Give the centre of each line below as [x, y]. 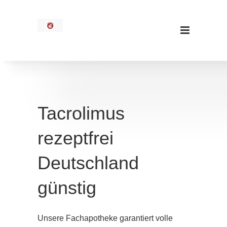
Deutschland [88, 163]
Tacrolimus [81, 114]
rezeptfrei [75, 139]
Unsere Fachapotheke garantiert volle [105, 218]
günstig [67, 188]
